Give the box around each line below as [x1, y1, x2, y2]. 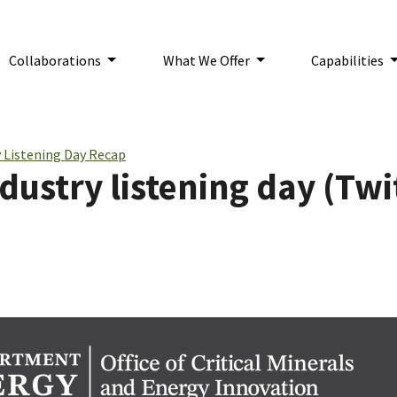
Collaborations [9, 51, 105, 69]
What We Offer [162, 51, 253, 69]
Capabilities [311, 51, 387, 69]
